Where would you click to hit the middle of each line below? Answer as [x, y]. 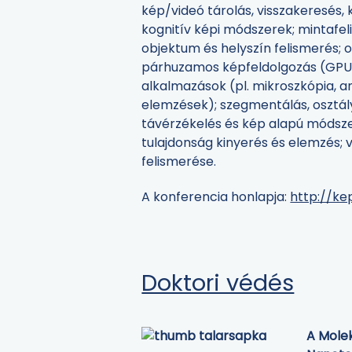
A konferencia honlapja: [216, 196]
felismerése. [179, 161]
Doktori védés [218, 283]
